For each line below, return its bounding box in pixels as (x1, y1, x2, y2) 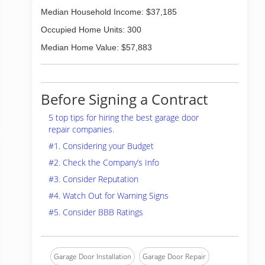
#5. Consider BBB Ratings (49, 206, 143, 218)
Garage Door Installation (54, 251, 131, 261)
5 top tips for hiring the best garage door (49, 112, 199, 123)
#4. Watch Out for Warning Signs (49, 190, 169, 201)
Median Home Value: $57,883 (41, 43, 152, 52)
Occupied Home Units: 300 (41, 25, 141, 34)
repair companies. (49, 124, 114, 135)
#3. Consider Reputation (49, 173, 138, 185)
